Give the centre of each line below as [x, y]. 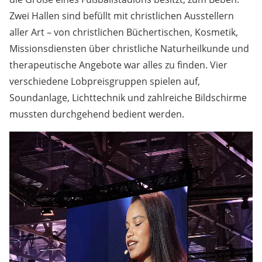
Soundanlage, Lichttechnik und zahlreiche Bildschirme [128, 98]
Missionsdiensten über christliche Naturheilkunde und [129, 49]
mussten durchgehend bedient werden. [97, 114]
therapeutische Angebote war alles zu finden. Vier [118, 65]
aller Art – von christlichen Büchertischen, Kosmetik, [124, 32]
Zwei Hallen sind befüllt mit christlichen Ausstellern [122, 16]
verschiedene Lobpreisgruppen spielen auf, [105, 82]
